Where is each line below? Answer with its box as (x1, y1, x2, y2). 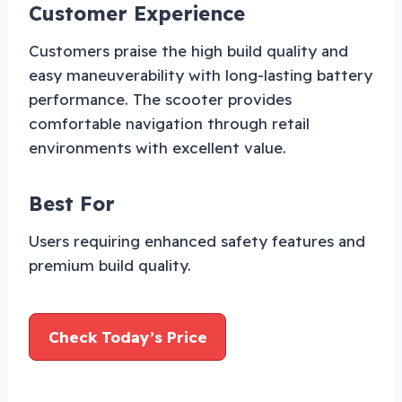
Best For (29, 191, 115, 217)
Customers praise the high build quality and (29, 41, 348, 61)
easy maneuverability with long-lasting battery (29, 66, 372, 85)
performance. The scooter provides (29, 90, 292, 109)
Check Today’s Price (48, 328, 207, 347)
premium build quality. (29, 256, 191, 275)
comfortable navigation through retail (29, 114, 310, 134)
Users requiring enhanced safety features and (29, 232, 365, 251)
